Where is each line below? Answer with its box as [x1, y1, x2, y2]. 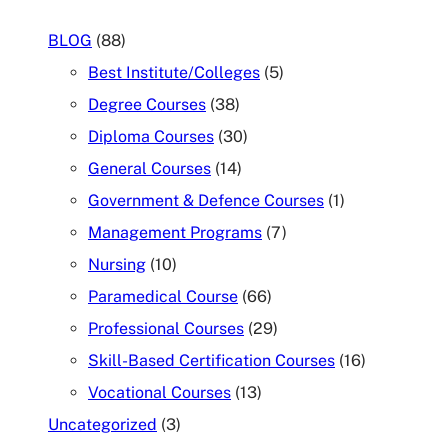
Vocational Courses [88, 382, 231, 402]
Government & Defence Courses [88, 190, 324, 210]
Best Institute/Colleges [88, 62, 260, 82]
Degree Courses [88, 94, 206, 114]
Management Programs [88, 222, 262, 242]
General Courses [88, 158, 211, 178]
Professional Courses [88, 318, 244, 338]
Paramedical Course [88, 286, 238, 306]
